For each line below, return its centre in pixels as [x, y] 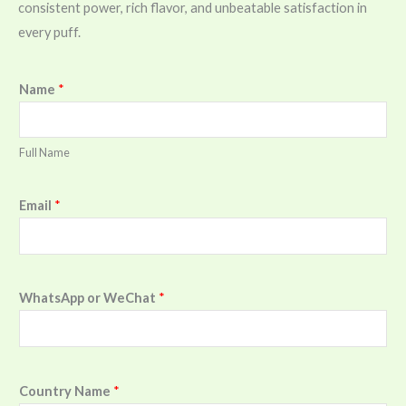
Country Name [66, 391]
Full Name [44, 153]
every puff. [49, 33]
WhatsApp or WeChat [89, 298]
